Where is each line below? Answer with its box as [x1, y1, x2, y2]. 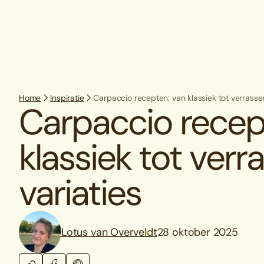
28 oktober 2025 [157, 225, 238, 239]
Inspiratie [50, 93, 84, 104]
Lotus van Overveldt [61, 225, 157, 239]
